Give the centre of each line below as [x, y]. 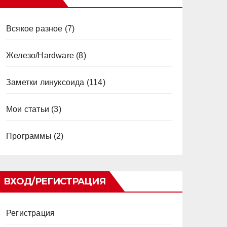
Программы [29, 136]
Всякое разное [34, 29]
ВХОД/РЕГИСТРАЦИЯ [54, 181]
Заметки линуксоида [45, 82]
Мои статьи [28, 109]
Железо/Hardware [40, 55]
